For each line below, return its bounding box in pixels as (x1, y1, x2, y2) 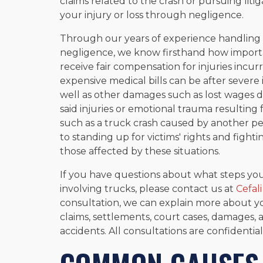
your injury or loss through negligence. (60, 9, 244, 21)
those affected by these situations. (60, 145, 220, 157)
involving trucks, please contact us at (60, 183, 236, 194)
